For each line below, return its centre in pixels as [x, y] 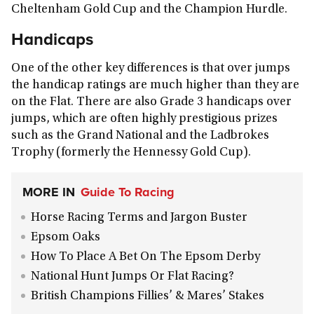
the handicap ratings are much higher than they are [155, 86]
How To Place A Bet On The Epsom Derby [145, 257]
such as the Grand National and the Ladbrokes [140, 136]
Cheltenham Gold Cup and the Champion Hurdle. [149, 10]
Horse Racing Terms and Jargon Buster [139, 218]
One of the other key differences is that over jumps [151, 69]
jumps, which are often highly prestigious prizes [144, 119]
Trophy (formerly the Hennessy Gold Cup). [131, 153]
